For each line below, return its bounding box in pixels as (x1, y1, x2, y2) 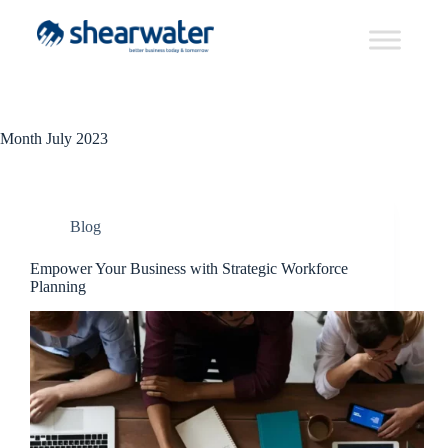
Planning (30, 278, 86, 295)
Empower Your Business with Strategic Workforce (30, 260, 348, 277)
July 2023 (42, 130, 108, 147)
